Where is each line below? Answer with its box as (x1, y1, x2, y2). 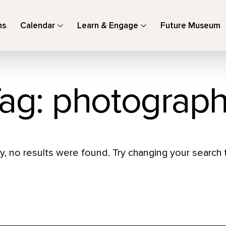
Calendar (20, 20, 55, 31)
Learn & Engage (77, 20, 138, 31)
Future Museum (160, 20, 220, 31)
